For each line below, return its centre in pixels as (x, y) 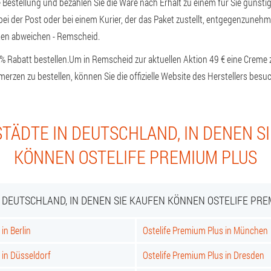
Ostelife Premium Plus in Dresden (204, 255)
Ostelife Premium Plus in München (205, 230)
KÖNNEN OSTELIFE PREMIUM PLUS (135, 157)
